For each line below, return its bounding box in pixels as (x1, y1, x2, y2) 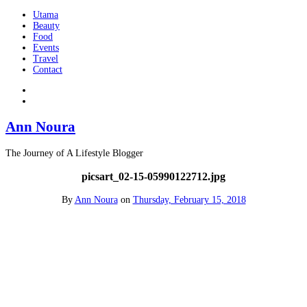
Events (33, 42, 59, 53)
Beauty (33, 21, 60, 31)
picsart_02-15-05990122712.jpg (82, 170, 225, 184)
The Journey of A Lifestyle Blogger (5, 147, 143, 158)
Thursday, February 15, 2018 (132, 194, 246, 205)
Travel (33, 53, 58, 64)
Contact (33, 64, 62, 75)
